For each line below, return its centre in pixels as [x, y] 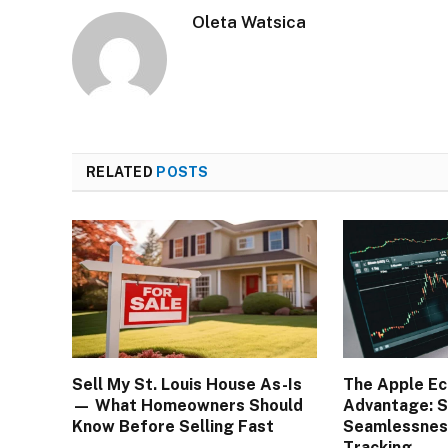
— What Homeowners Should [187, 405]
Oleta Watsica [249, 21]
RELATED [121, 171]
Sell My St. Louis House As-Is [187, 384]
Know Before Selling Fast [173, 426]
